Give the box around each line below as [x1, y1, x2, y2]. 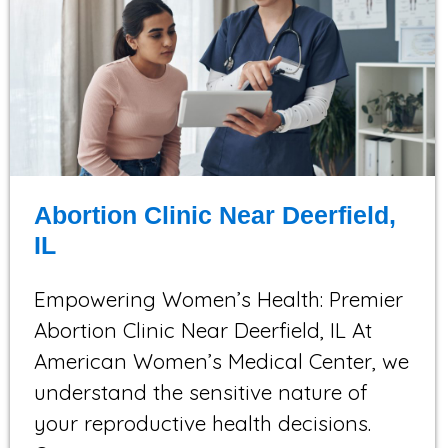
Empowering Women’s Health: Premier [34, 285, 403, 312]
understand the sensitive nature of [34, 378, 368, 405]
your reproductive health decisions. [34, 409, 371, 436]
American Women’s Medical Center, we [34, 347, 409, 374]
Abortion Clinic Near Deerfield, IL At [34, 316, 372, 343]
